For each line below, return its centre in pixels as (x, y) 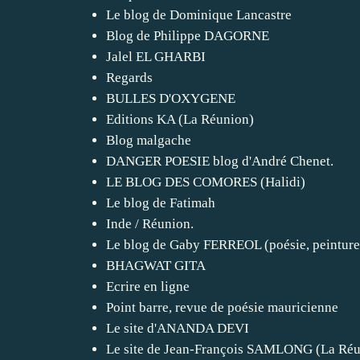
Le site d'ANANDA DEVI (178, 328)
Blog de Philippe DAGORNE (188, 35)
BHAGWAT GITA (156, 265)
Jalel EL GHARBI (156, 56)
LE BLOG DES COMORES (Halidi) (206, 182)
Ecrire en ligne (148, 286)
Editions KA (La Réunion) (180, 119)
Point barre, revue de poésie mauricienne (222, 307)
